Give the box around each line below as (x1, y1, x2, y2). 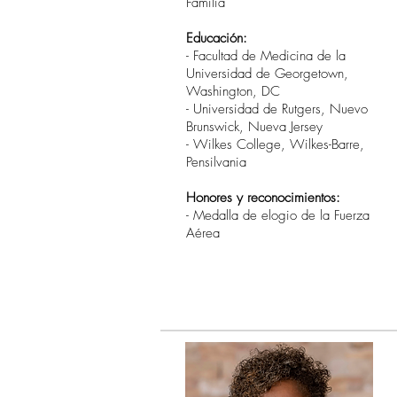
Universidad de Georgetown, (186, 65, 348, 82)
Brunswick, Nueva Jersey (186, 118, 323, 136)
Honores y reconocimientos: (186, 189, 340, 206)
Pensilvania (186, 153, 246, 171)
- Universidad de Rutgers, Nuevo (186, 100, 368, 118)
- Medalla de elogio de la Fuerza (186, 206, 370, 224)
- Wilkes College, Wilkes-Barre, (186, 136, 364, 153)
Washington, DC (186, 82, 280, 100)
